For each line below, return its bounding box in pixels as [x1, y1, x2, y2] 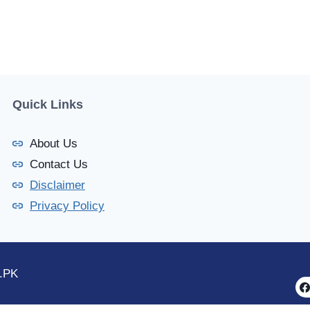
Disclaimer [30, 179, 85, 192]
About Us [30, 137, 77, 151]
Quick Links [12, 98, 83, 112]
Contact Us [30, 158, 88, 172]
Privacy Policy [30, 199, 104, 213]
